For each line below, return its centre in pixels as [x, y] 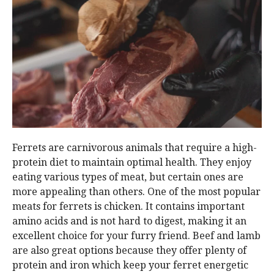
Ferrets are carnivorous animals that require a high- [135, 148]
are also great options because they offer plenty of [129, 251]
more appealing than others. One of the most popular [136, 192]
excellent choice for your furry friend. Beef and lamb [136, 236]
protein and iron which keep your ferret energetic [130, 265]
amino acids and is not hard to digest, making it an [129, 221]
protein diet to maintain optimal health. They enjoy [132, 163]
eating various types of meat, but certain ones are [128, 177]
